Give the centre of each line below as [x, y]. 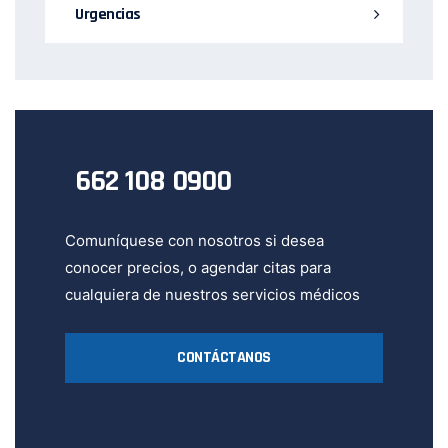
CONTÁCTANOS [224, 358]
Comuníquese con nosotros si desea [194, 241]
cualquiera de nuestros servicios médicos [212, 295]
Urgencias [108, 15]
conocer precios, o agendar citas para [198, 268]
